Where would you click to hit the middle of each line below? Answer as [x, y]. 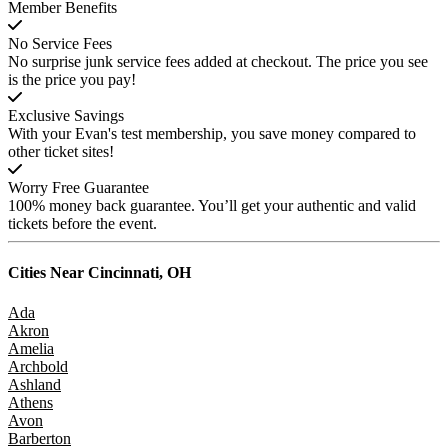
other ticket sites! [61, 152]
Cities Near [46, 273]
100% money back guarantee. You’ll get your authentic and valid [212, 206]
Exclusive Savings [66, 116]
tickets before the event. [82, 224]
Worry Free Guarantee [78, 188]
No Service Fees [60, 44]
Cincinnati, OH [137, 273]
